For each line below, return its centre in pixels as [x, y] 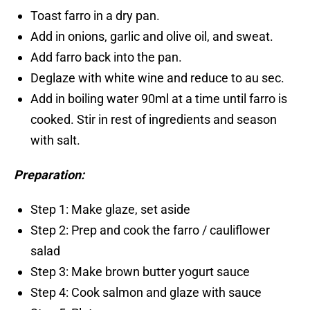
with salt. [55, 140]
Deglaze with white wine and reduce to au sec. [157, 78]
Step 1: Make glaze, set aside [110, 210]
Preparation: [49, 175]
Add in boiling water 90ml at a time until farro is [159, 99]
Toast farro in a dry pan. [95, 16]
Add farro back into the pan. [106, 57]
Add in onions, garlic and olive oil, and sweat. [152, 37]
